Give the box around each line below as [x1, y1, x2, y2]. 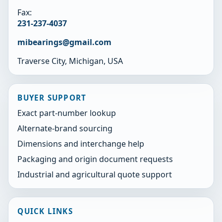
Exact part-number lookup [17, 108, 116, 119]
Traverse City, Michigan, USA [17, 55, 123, 66]
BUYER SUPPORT [17, 93, 87, 103]
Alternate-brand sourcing [17, 123, 113, 134]
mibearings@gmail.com [17, 36, 112, 48]
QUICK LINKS [17, 206, 73, 216]
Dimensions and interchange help [17, 138, 145, 149]
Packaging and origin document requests [17, 153, 173, 165]
